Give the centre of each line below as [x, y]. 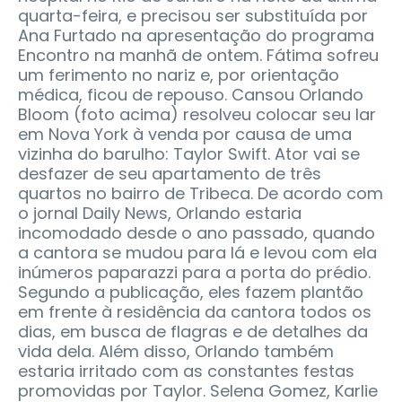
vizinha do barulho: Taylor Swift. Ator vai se [189, 154]
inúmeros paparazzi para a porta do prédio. [194, 273]
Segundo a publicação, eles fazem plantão [191, 293]
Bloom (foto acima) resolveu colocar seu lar [197, 115]
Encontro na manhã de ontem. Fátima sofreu [198, 56]
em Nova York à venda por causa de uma [185, 135]
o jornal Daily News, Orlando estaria [160, 214]
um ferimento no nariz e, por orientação [179, 75]
